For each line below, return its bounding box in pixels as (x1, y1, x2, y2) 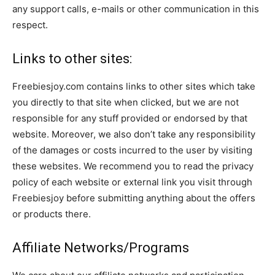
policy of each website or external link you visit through (12, 176, 252, 188)
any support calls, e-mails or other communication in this (12, 3, 259, 15)
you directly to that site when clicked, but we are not (12, 96, 239, 108)
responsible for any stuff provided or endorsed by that (12, 112, 247, 124)
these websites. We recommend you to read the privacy (12, 160, 254, 172)
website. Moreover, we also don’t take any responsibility (12, 128, 255, 140)
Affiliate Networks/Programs (12, 240, 189, 255)
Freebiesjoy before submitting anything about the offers (12, 192, 255, 204)
